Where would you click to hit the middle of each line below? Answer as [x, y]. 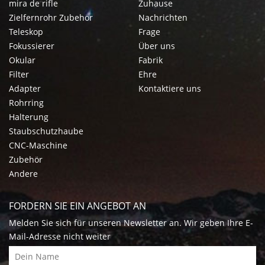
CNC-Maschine [38, 145]
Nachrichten [163, 17]
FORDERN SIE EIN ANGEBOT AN [77, 206]
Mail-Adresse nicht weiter [60, 236]
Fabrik [151, 60]
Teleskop [26, 31]
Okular [22, 60]
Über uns [157, 46]
